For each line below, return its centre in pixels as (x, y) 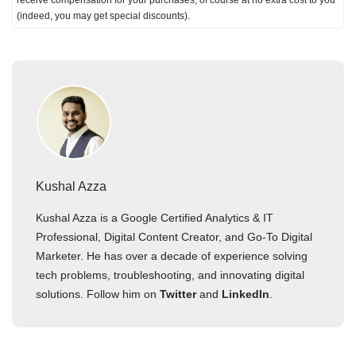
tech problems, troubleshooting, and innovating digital (170, 275)
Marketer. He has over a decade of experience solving (172, 256)
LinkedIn (246, 294)
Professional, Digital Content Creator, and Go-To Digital (174, 237)
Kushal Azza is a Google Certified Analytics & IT (155, 218)
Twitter (178, 294)
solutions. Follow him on (98, 294)
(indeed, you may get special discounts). (103, 16)
